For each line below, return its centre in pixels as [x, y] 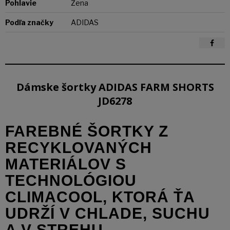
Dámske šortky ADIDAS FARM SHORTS [115, 87]
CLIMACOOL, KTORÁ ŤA [100, 197]
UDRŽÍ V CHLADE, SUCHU [108, 213]
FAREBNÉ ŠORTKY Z [87, 131]
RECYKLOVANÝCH [79, 147]
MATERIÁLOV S [66, 164]
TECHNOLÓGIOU [71, 180]
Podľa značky [29, 22]
